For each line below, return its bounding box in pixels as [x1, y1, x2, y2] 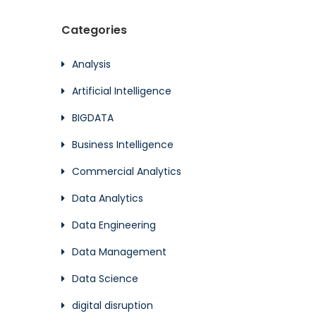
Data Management [72, 245, 166, 259]
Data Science [72, 272, 138, 286]
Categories [61, 22, 127, 38]
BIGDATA [72, 111, 114, 125]
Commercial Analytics [72, 164, 181, 178]
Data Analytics [72, 191, 143, 205]
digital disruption [72, 298, 153, 312]
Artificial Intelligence [72, 84, 171, 98]
